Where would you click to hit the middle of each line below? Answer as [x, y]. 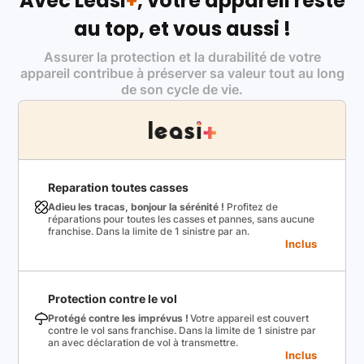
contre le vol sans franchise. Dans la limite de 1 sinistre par [182, 331]
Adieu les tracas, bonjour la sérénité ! [136, 207]
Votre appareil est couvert [250, 318]
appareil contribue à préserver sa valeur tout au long [182, 73]
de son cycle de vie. [182, 89]
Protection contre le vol [113, 299]
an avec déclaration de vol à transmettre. [143, 343]
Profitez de [251, 207]
